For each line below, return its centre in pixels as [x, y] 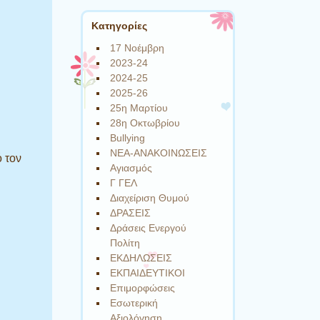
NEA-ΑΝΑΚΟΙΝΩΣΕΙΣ [159, 153]
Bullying [128, 138]
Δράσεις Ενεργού [149, 228]
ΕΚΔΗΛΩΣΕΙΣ [141, 258]
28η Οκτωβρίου [145, 123]
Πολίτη [125, 243]
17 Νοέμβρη [137, 48]
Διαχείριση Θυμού [150, 198]
